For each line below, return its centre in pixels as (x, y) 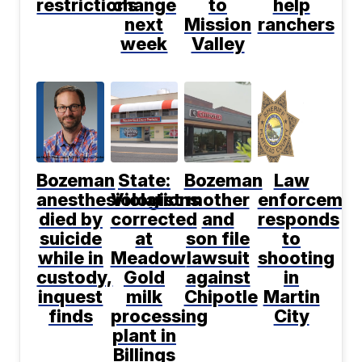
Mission (218, 24)
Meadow (148, 257)
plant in (144, 335)
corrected (154, 219)
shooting (296, 257)
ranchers (296, 24)
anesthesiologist (109, 199)
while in (70, 257)
